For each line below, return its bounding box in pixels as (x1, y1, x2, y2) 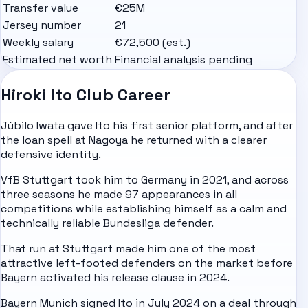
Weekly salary (3, 34, 74, 49)
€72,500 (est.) (115, 34, 190, 49)
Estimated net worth (3, 52, 112, 67)
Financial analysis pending (115, 52, 252, 67)
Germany (141, 173, 187, 188)
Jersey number (3, 17, 81, 32)
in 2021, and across (187, 173, 289, 188)
